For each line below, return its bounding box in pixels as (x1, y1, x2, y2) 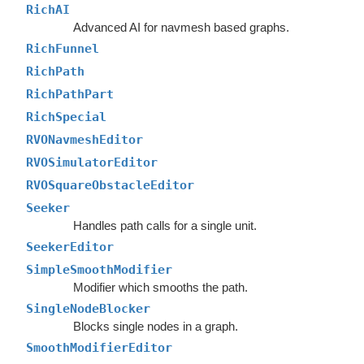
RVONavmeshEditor (26, 132, 143, 147)
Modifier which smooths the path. (72, 280, 248, 294)
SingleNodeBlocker (26, 301, 150, 316)
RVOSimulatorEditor (26, 155, 158, 170)
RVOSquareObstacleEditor (26, 178, 194, 193)
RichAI (26, 2, 70, 17)
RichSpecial (26, 110, 106, 124)
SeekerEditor (26, 240, 114, 254)
